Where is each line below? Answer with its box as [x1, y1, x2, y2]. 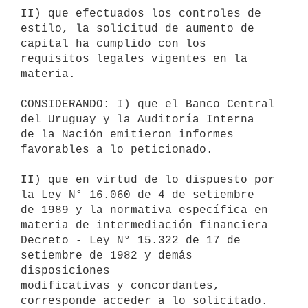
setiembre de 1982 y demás [21, 249, 192, 262]
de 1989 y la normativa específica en [21, 203, 268, 217]
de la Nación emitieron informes [21, 128, 234, 141]
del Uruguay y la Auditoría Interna [21, 113, 254, 126]
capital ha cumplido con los [21, 37, 206, 50]
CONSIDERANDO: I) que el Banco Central [21, 98, 275, 111]
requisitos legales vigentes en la [21, 52, 247, 65]
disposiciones [21, 264, 110, 277]
